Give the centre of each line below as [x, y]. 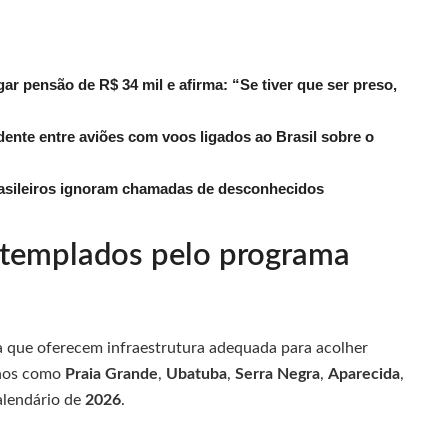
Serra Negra [277, 373]
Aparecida [364, 373]
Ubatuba [196, 373]
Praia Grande [111, 373]
